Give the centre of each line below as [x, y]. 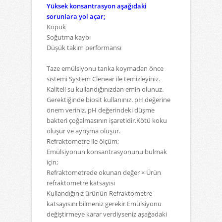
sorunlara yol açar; [76, 16]
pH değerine [152, 100]
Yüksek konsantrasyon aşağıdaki [97, 6]
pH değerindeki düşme [121, 110]
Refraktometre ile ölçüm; [83, 141]
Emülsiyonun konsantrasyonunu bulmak [107, 152]
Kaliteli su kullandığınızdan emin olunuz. [105, 89]
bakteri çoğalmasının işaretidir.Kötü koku [107, 120]
